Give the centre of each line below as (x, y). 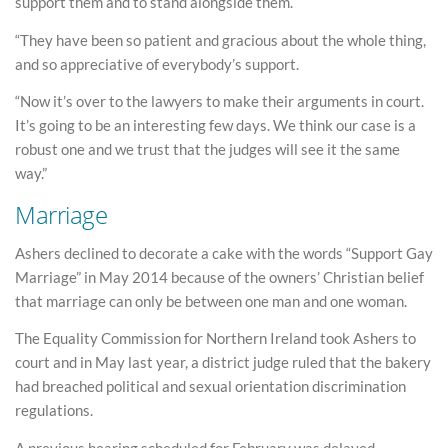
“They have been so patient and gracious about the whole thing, (220, 39)
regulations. (54, 410)
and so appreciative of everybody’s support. (157, 63)
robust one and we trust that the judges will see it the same (207, 149)
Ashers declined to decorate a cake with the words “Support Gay (224, 252)
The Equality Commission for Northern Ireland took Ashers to (215, 338)
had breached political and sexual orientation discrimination (210, 386)
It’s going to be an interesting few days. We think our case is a (215, 125)
